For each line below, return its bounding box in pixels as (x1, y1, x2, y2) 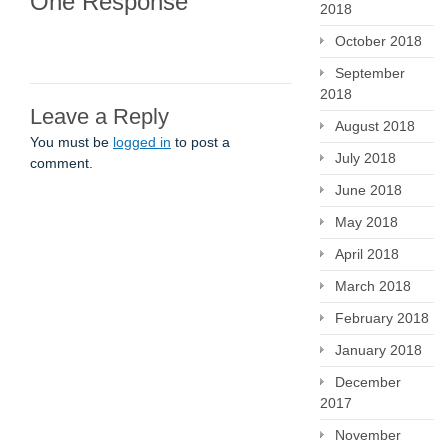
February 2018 (335, 310, 429, 326)
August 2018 (335, 118, 415, 134)
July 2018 (335, 150, 396, 166)
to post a (171, 134, 230, 150)
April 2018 (335, 246, 399, 262)
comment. (30, 155, 93, 171)
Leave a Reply (30, 104, 169, 129)
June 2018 (335, 182, 402, 198)
